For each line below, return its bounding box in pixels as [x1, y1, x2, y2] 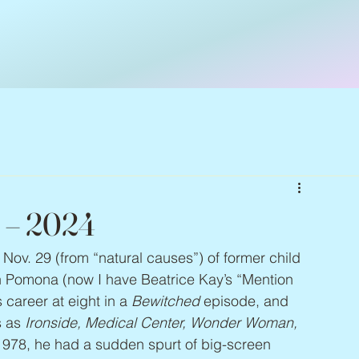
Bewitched [131, 292, 200, 310]
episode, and [200, 292, 292, 310]
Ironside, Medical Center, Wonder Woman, [25, 313, 301, 332]
